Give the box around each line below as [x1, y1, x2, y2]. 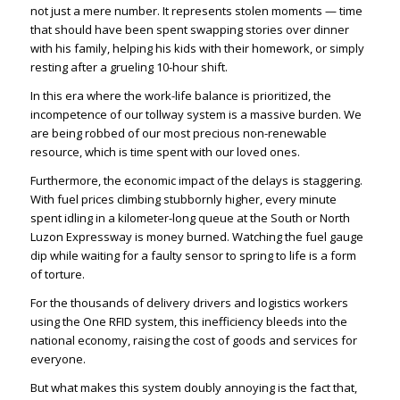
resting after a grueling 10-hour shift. [29, 58, 228, 75]
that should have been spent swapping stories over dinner [29, 21, 349, 37]
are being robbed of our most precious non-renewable [29, 124, 327, 141]
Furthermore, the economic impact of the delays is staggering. [29, 172, 362, 189]
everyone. [29, 351, 86, 368]
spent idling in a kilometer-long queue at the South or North [29, 210, 350, 227]
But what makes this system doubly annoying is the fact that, [29, 379, 357, 396]
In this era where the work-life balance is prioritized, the [29, 87, 331, 104]
